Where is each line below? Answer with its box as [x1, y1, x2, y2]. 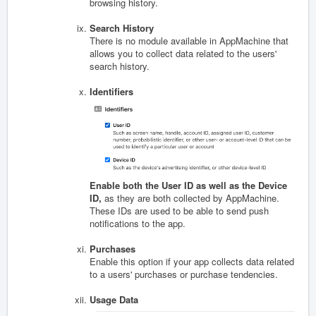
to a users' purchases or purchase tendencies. [90, 267, 278, 281]
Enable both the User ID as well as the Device [90, 178, 287, 193]
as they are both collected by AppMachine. [104, 191, 279, 205]
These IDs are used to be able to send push [90, 204, 269, 218]
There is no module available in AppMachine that [90, 34, 288, 48]
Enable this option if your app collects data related [90, 255, 294, 269]
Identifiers [90, 85, 133, 99]
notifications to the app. [90, 217, 186, 231]
